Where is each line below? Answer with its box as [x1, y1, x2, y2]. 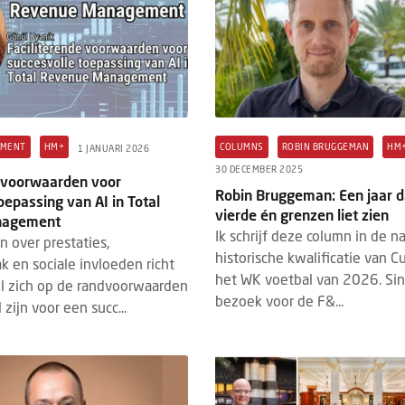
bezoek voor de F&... [215, 291, 344, 309]
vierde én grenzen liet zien [215, 205, 390, 223]
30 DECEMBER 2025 [215, 163, 304, 174]
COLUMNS [220, 140, 264, 152]
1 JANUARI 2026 [78, 143, 150, 155]
